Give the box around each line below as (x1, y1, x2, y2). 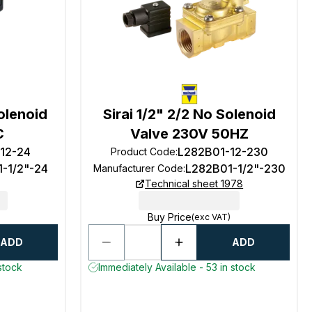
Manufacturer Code (93, 162, 183, 174)
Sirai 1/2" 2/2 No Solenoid (102, 106, 276, 123)
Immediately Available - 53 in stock (98, 261, 256, 273)
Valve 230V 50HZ (130, 125, 249, 142)
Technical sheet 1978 (145, 178, 244, 189)
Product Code (110, 146, 175, 157)
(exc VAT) (192, 212, 231, 222)
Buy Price (148, 211, 192, 223)
